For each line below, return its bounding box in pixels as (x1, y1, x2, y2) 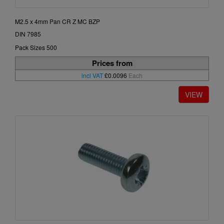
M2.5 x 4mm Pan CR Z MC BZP (15, 17, 100, 26)
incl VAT (81, 71, 103, 80)
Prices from (91, 57, 132, 69)
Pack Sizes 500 (15, 43, 57, 52)
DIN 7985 (15, 29, 41, 38)
